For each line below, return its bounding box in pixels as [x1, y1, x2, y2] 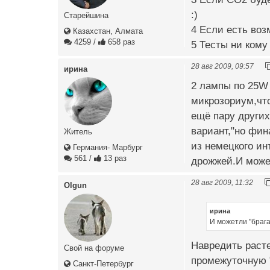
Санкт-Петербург [71, 259, 134, 269]
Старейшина [64, 11, 108, 20]
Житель [64, 127, 92, 137]
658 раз [105, 37, 135, 47]
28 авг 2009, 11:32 [191, 178, 253, 187]
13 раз [101, 154, 127, 163]
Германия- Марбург [71, 143, 143, 152]
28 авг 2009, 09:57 [191, 62, 254, 71]
